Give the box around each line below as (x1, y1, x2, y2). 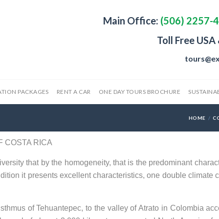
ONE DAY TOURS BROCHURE (98, 88, 181, 95)
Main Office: (103, 15, 158, 26)
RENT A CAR (56, 88, 91, 95)
